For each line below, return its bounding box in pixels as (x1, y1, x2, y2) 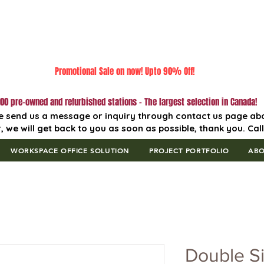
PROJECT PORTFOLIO (148, 146, 229, 155)
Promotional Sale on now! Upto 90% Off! (55, 65, 194, 78)
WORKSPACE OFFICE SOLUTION (10, 146, 130, 155)
